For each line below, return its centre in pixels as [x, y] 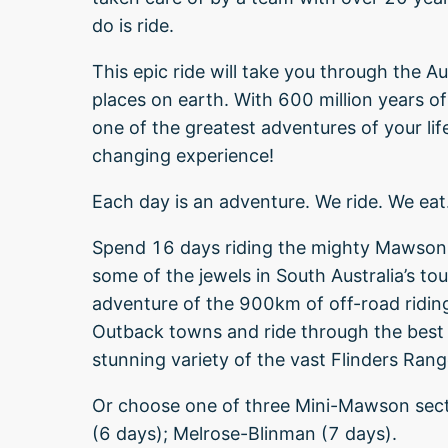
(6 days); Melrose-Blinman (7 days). [244, 433]
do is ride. [133, 25]
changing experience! [183, 155]
